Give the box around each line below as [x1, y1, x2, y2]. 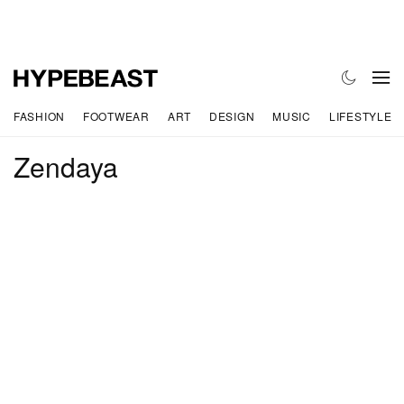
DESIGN [208, 107, 255, 124]
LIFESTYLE [328, 107, 392, 124]
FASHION [14, 107, 66, 124]
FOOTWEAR [83, 107, 150, 124]
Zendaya [14, 147, 118, 187]
